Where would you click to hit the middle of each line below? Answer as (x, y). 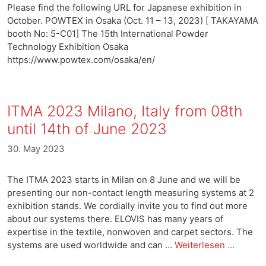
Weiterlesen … (205, 245)
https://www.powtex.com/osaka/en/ (81, 60)
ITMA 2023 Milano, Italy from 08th (125, 111)
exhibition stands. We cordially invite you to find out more (127, 205)
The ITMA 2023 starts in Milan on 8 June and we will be (124, 179)
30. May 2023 (36, 148)
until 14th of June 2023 (87, 129)
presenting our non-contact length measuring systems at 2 (131, 192)
